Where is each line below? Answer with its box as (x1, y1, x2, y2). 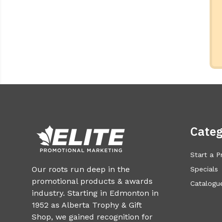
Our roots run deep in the (32, 164, 130, 174)
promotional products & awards (32, 176, 153, 186)
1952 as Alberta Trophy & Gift (32, 200, 142, 210)
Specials (190, 165, 218, 173)
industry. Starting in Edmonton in (32, 188, 159, 198)
